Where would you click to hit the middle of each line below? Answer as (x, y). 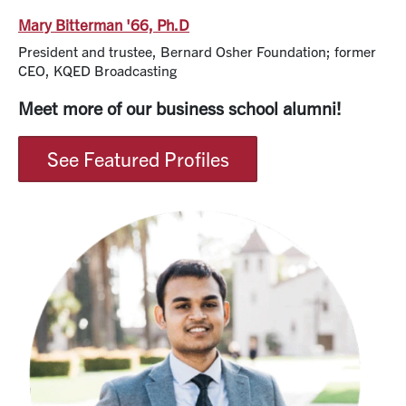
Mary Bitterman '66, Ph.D (104, 24)
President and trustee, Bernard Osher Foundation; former (197, 50)
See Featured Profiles (138, 159)
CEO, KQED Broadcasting (97, 69)
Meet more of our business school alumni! (180, 107)
